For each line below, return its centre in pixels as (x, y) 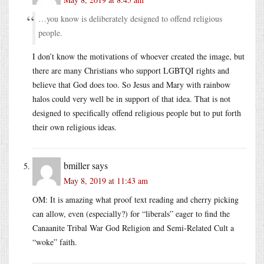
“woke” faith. (55, 242)
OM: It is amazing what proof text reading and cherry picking (136, 200)
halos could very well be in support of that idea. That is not (131, 99)
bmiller (77, 166)
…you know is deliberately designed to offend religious (130, 19)
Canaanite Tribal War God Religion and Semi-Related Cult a (133, 228)
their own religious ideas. (75, 127)
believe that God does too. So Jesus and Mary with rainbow (131, 85)
